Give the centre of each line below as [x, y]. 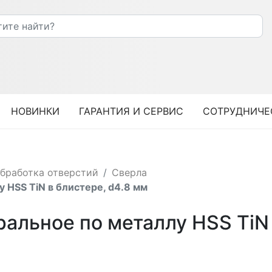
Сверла [130, 172]
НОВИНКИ [35, 111]
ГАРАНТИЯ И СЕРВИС [131, 111]
